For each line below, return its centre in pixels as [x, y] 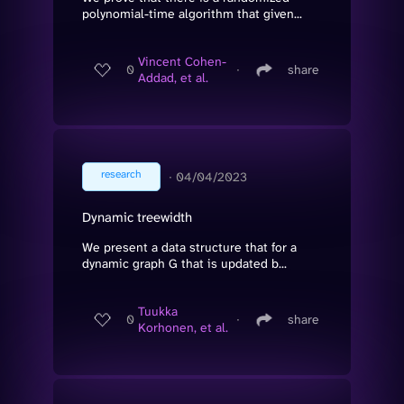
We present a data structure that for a [189, 247]
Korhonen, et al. [183, 328]
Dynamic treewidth [137, 217]
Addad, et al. [173, 78]
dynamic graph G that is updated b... [184, 263]
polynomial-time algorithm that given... [192, 13]
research [121, 174]
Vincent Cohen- [182, 62]
